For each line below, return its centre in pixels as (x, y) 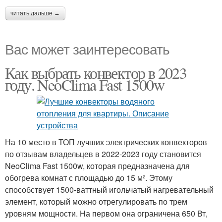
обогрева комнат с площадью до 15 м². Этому (89, 178)
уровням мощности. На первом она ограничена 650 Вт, (106, 213)
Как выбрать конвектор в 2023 (96, 73)
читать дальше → (35, 13)
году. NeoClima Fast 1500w (84, 84)
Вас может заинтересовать (87, 49)
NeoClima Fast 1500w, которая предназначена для (97, 166)
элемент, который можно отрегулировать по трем (96, 201)
